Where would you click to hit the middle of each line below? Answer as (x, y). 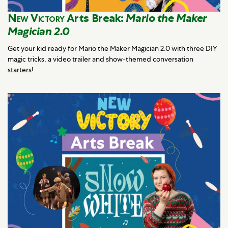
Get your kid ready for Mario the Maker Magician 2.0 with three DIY (112, 49)
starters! (21, 70)
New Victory (36, 18)
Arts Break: (95, 18)
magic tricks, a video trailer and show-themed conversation (101, 59)
